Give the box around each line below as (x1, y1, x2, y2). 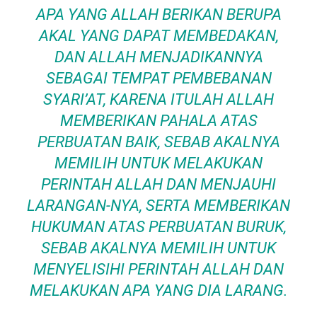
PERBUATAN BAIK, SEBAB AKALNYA (37, 133, 280, 151)
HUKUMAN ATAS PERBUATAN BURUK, (30, 218, 287, 236)
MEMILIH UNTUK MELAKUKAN (54, 154, 263, 172)
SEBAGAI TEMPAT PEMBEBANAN (45, 69, 272, 87)
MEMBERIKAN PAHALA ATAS (59, 112, 258, 129)
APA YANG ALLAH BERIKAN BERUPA (35, 6, 282, 23)
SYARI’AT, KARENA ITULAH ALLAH (43, 91, 274, 108)
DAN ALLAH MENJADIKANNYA (54, 48, 263, 66)
